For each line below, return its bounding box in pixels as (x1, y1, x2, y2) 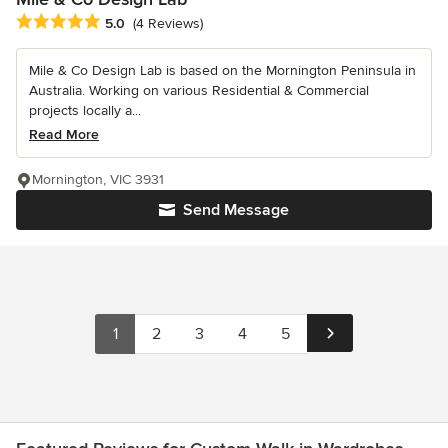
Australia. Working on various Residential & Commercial (29, 82, 369, 100)
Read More (29, 126, 99, 144)
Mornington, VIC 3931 (32, 171, 164, 189)
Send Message (183, 200, 289, 221)
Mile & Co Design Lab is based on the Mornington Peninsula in (29, 62, 416, 80)
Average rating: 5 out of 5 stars (15, 12, 229, 33)
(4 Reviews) (133, 15, 203, 33)
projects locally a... (29, 102, 141, 120)
